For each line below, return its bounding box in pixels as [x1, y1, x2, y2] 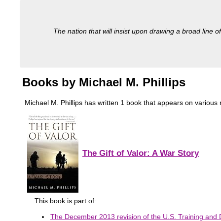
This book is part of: [35, 196, 96, 205]
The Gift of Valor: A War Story [82, 148, 199, 158]
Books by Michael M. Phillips [22, 75, 185, 89]
